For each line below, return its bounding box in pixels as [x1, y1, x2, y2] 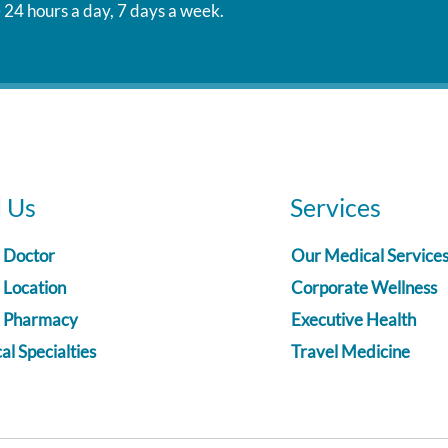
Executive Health [291, 308, 416, 330]
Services [290, 191, 381, 222]
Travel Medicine [291, 340, 410, 362]
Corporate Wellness [291, 276, 437, 298]
